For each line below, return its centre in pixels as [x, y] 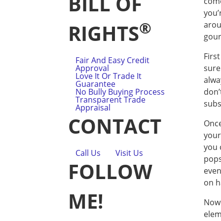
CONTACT [115, 126]
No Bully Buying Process [120, 92]
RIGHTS [104, 33]
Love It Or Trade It [109, 76]
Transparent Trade [110, 100]
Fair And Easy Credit [112, 60]
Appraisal [93, 108]
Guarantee [95, 84]
